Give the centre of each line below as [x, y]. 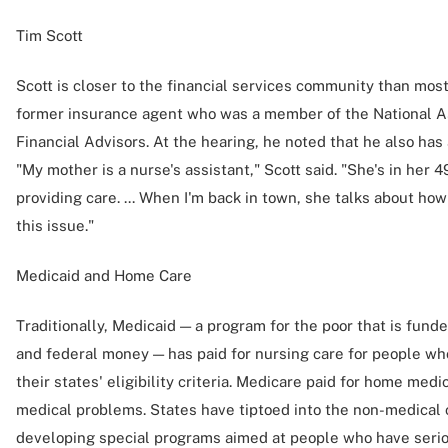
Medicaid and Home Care [104, 275]
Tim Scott [49, 35]
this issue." [55, 225]
